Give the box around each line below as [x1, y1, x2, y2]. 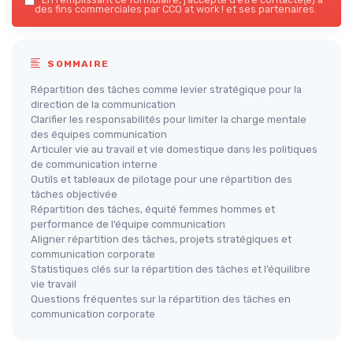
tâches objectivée [31, 188, 117, 200]
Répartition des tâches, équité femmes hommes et [31, 203, 275, 215]
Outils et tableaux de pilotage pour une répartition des [31, 173, 292, 185]
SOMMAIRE [44, 58, 110, 69]
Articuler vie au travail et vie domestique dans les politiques [31, 143, 318, 155]
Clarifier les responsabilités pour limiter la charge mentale [31, 113, 307, 125]
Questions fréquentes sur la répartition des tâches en [31, 292, 291, 305]
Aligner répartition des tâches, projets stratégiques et [31, 232, 292, 245]
